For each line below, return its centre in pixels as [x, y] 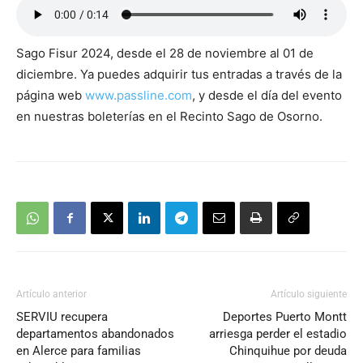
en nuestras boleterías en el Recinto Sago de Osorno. [169, 117]
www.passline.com [139, 96]
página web [51, 96]
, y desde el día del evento [267, 96]
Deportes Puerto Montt [285, 317]
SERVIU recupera [62, 317]
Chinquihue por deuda [288, 351]
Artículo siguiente [309, 295]
